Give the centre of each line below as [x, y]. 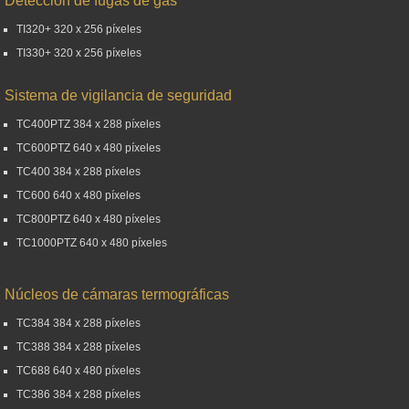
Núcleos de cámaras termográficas [117, 294]
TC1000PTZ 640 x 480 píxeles [92, 242]
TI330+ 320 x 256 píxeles [79, 52]
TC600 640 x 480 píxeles [79, 195]
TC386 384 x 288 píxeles [79, 394]
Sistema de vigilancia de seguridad [118, 95]
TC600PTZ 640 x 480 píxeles [89, 147]
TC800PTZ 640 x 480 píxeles [89, 219]
